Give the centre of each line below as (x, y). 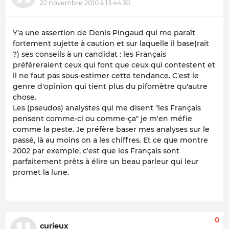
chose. (25, 97)
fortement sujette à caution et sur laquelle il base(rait (111, 43)
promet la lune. (41, 172)
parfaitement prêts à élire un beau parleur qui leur (106, 161)
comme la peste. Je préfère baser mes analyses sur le (111, 129)
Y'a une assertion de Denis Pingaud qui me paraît (104, 32)
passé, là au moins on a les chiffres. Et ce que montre (110, 140)
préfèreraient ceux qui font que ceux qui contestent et (114, 65)
